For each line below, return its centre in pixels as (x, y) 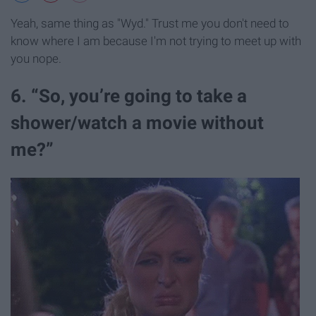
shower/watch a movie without (137, 122)
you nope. (36, 58)
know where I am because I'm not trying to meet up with (156, 41)
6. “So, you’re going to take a (129, 96)
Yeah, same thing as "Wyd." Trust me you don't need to (150, 23)
